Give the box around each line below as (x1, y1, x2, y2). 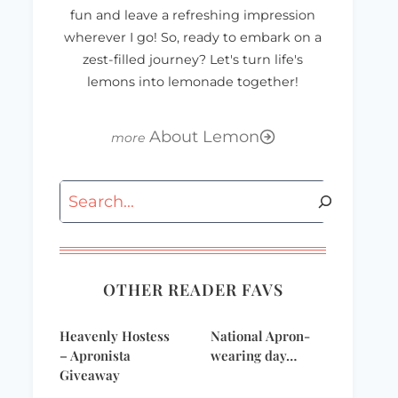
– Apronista (60, 346, 131, 365)
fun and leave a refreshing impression (70, 7, 315, 23)
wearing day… (211, 346, 297, 365)
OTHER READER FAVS (102, 279, 283, 301)
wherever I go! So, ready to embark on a (64, 29, 322, 45)
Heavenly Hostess (60, 327, 170, 346)
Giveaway (60, 366, 120, 385)
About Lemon (148, 127, 259, 147)
